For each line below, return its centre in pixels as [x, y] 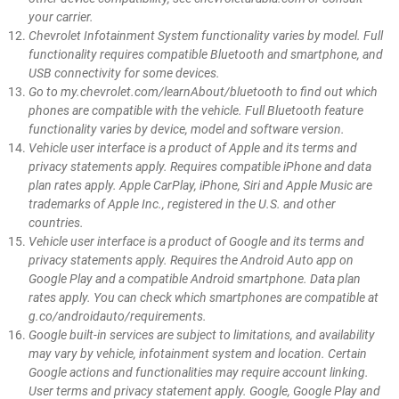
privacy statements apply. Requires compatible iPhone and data [200, 167]
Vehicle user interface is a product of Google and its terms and [197, 242]
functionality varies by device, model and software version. [188, 130]
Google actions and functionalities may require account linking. [199, 373]
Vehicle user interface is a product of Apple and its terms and [193, 148]
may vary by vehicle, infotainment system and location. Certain [198, 354]
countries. [58, 223]
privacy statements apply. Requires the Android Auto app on [191, 261]
